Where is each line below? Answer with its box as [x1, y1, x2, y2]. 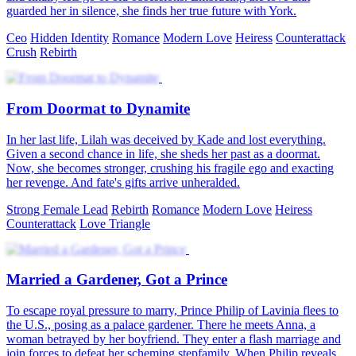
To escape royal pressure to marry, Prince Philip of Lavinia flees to [6, 304, 339, 318]
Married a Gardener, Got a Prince [6, 271, 227, 288]
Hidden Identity [30, 31, 109, 45]
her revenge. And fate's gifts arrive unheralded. [6, 175, 240, 189]
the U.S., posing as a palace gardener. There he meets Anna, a [6, 318, 315, 332]
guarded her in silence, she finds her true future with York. [6, 4, 296, 18]
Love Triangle [79, 216, 150, 230]
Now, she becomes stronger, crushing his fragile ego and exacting [6, 161, 334, 175]
